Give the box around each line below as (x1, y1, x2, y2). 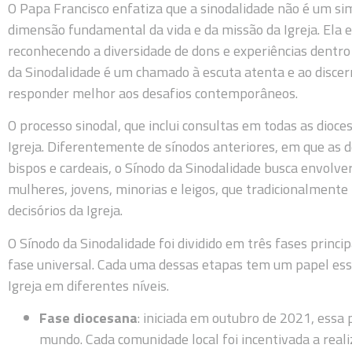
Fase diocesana (39, 307, 137, 329)
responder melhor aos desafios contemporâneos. (8, 82, 298, 104)
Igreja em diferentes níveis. (8, 274, 169, 296)
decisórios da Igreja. (8, 200, 123, 222)
